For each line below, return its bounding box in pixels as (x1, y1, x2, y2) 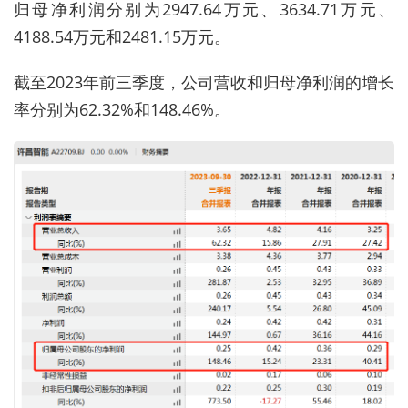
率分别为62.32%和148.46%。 (14, 97, 230, 120)
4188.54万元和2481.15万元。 (14, 25, 230, 47)
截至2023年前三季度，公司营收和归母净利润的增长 (14, 70, 394, 93)
